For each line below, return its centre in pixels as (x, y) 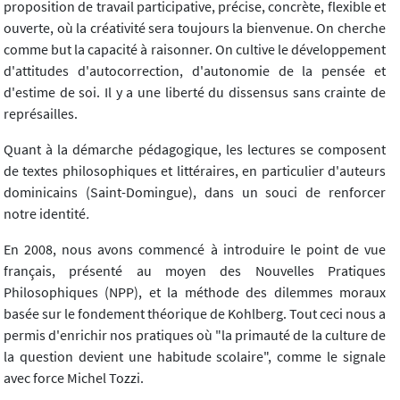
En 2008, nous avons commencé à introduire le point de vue (195, 249)
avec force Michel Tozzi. (74, 377)
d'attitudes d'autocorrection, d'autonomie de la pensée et (195, 70)
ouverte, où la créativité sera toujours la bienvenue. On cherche (195, 27)
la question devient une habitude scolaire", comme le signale (195, 356)
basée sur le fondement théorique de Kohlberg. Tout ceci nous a (195, 313)
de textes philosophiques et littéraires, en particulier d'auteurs (195, 170)
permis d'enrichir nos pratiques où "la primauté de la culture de (195, 334)
